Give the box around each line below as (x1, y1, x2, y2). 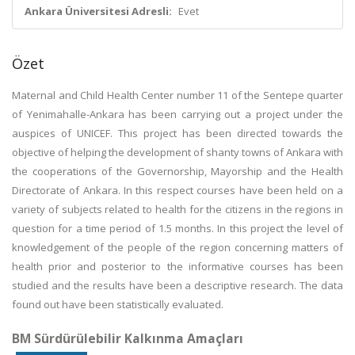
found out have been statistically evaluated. (12, 297, 223, 311)
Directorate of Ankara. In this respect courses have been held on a (12, 183, 343, 197)
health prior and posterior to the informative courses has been (12, 259, 343, 273)
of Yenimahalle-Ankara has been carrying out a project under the (12, 107, 343, 121)
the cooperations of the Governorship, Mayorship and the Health (12, 164, 343, 178)
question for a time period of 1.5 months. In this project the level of (12, 221, 343, 235)
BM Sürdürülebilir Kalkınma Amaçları (12, 330, 243, 347)
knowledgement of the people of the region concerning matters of (12, 240, 343, 254)
